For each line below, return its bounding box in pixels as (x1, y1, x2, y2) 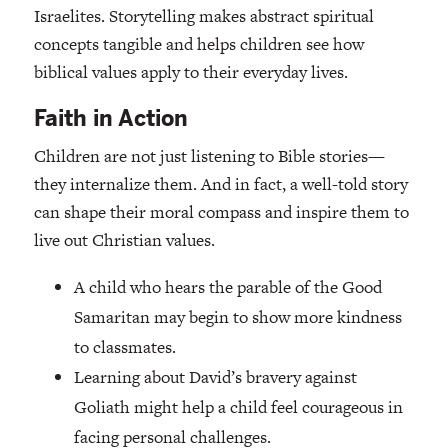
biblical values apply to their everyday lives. (33, 60, 348, 85)
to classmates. (73, 335, 176, 360)
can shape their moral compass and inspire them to (33, 200, 409, 225)
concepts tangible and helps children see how (33, 32, 364, 57)
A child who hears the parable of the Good (73, 275, 382, 300)
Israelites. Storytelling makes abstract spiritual (33, 4, 374, 29)
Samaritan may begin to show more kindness (73, 305, 402, 330)
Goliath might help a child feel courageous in (73, 395, 403, 420)
